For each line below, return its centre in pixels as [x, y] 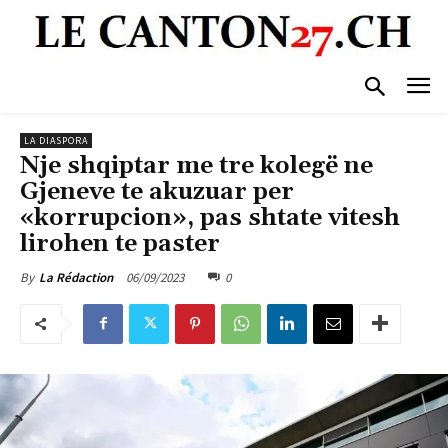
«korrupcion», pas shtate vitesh [210, 217]
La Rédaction [76, 277]
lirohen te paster [120, 243]
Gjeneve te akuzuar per [157, 191]
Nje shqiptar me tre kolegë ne [196, 165]
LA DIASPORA [56, 140]
